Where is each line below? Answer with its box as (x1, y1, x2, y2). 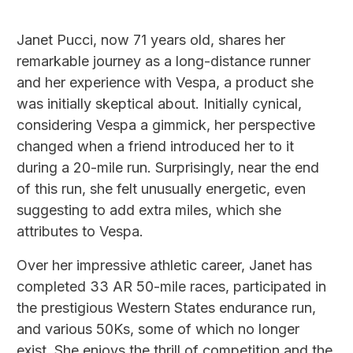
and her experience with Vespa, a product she (17, 74, 314, 91)
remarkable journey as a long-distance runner (17, 53, 310, 70)
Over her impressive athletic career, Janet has (17, 257, 312, 274)
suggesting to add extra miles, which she (17, 202, 281, 219)
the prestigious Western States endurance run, (17, 299, 316, 317)
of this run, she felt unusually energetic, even (17, 180, 306, 198)
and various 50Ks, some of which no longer (17, 321, 299, 338)
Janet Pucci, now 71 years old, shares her (17, 32, 285, 49)
